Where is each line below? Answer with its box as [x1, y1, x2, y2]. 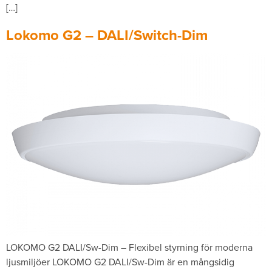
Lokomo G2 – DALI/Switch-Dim [6, 24, 208, 46]
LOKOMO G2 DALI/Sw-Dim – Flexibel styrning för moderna [6, 240, 253, 254]
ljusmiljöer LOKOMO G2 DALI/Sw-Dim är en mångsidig [6, 255, 234, 268]
